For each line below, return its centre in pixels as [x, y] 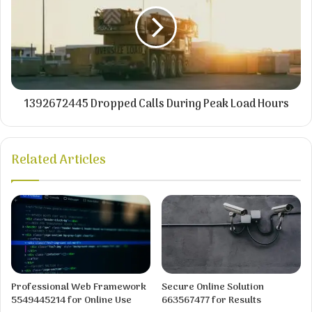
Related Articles [58, 161]
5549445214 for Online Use [71, 301]
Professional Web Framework [79, 288]
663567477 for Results [211, 301]
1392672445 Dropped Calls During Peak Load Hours [156, 105]
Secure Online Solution [213, 288]
